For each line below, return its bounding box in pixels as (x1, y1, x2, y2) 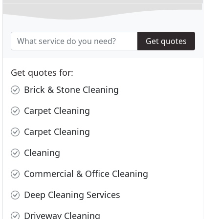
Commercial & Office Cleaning (22, 168, 149, 180)
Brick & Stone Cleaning (22, 84, 119, 96)
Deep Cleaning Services (22, 189, 121, 201)
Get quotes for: (11, 66, 74, 79)
